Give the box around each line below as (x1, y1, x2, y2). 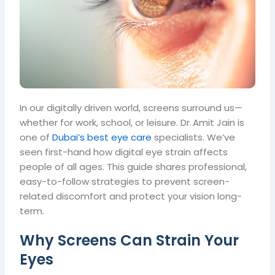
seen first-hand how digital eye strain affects (20, 145, 228, 158)
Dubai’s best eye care (52, 130, 155, 144)
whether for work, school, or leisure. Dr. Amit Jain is (20, 115, 245, 129)
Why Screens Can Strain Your (20, 230, 239, 250)
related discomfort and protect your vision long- (20, 189, 242, 203)
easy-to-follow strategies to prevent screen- (20, 174, 230, 188)
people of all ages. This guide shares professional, (20, 160, 247, 173)
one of (20, 130, 53, 144)
